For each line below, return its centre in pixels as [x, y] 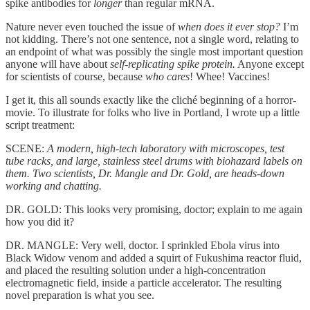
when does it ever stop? [229, 27]
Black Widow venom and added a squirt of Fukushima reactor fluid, [154, 258]
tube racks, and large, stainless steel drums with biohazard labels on [154, 161]
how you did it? [40, 222]
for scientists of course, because [75, 77]
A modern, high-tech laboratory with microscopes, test [166, 149]
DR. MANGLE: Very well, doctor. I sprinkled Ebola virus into [143, 246]
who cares [167, 77]
